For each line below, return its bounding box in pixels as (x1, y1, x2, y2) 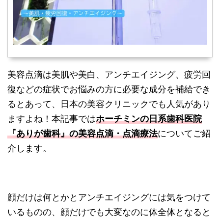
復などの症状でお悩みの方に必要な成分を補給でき (7, 83, 211, 94)
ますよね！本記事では (7, 113, 96, 124)
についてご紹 (158, 128, 211, 138)
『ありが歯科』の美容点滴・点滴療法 (7, 128, 158, 138)
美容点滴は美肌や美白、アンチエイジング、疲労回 (7, 69, 211, 80)
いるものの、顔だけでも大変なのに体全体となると (7, 206, 211, 217)
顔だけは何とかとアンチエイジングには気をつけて (7, 192, 211, 202)
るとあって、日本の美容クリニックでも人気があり (7, 98, 211, 109)
